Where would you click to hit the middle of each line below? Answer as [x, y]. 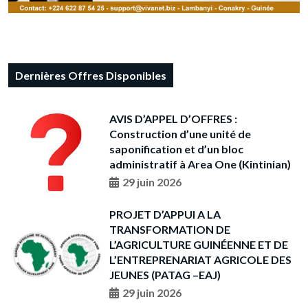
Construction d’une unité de [180, 134]
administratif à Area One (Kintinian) [200, 164]
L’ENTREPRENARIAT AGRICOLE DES [200, 259]
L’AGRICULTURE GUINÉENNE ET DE [198, 244]
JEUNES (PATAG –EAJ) [165, 274]
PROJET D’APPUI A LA [165, 214]
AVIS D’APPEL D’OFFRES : [173, 119]
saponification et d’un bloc [176, 149]
